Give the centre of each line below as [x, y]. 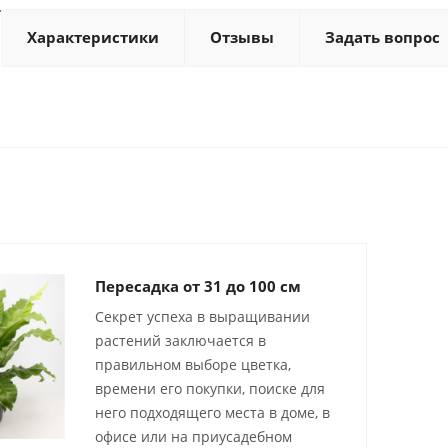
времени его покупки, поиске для [210, 389]
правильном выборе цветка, [193, 365]
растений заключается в [180, 341]
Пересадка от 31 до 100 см [198, 286]
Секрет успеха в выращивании [202, 317]
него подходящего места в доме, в [212, 413]
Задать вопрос [382, 37]
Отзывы [242, 37]
